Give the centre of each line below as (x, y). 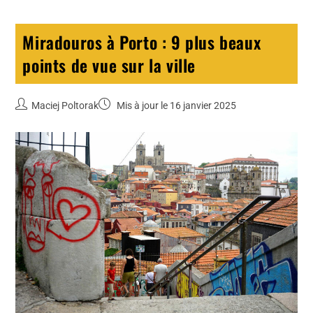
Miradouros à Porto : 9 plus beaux (142, 42)
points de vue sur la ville (109, 65)
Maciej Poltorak (65, 105)
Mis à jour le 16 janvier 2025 (176, 105)
